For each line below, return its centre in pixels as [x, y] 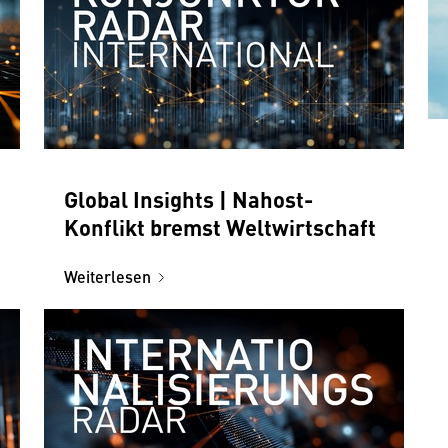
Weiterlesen [107, 276]
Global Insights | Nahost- [188, 198]
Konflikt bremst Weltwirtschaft [220, 226]
